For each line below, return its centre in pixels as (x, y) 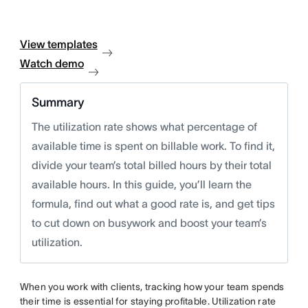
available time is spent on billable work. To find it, (153, 146)
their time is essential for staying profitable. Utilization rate (148, 301)
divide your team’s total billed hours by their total (151, 165)
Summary (58, 102)
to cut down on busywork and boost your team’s (149, 223)
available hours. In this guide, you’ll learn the (141, 184)
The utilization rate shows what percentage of (144, 126)
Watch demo (52, 63)
